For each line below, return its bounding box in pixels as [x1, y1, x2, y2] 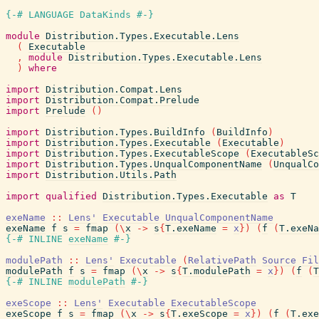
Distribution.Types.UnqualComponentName [46, 159, 262, 169]
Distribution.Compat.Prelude [46, 95, 199, 105]
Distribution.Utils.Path [46, 169, 177, 180]
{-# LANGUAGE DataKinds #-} [6, 9, 154, 20]
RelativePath [188, 255, 256, 266]
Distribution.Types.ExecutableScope [46, 148, 239, 159]
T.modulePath [182, 266, 251, 276]
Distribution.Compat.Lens [46, 84, 182, 95]
